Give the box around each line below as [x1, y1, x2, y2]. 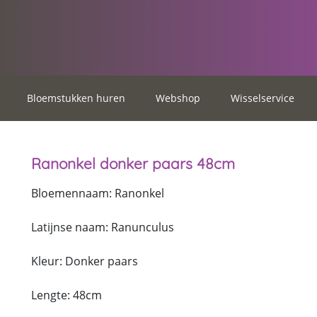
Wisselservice [231, 91, 294, 105]
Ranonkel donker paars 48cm [30, 154, 235, 173]
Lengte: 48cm [30, 287, 102, 303]
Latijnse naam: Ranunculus [30, 219, 174, 235]
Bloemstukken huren [27, 91, 125, 105]
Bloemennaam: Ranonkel [30, 185, 164, 201]
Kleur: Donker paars [30, 253, 138, 269]
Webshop [156, 91, 200, 105]
